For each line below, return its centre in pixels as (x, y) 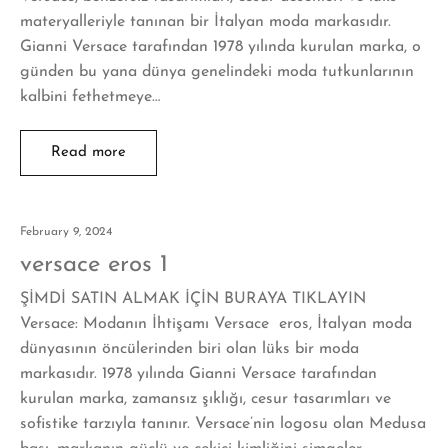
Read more (88, 152)
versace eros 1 (94, 264)
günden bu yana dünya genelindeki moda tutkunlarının (217, 71)
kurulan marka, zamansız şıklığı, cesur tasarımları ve (205, 398)
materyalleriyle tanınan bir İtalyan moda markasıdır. (205, 21)
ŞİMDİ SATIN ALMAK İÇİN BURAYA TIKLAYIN (193, 298)
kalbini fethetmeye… (90, 96)
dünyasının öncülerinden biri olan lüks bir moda (189, 348)
